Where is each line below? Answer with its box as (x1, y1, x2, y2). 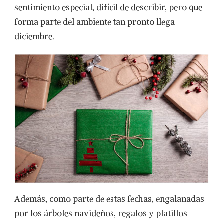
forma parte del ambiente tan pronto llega (14, 16, 175, 28)
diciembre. (14, 31, 54, 42)
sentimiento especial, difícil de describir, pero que (14, 2, 202, 13)
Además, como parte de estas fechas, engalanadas (14, 193, 204, 204)
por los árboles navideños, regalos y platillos (14, 208, 187, 219)
